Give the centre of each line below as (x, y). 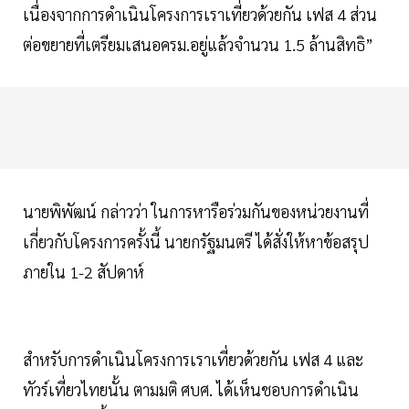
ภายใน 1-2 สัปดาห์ (84, 272)
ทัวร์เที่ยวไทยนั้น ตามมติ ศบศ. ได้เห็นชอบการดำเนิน (191, 390)
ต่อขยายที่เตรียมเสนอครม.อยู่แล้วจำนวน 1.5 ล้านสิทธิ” (198, 45)
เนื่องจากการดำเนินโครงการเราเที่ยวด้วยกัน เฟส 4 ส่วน (200, 15)
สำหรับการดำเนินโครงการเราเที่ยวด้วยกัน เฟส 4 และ (193, 360)
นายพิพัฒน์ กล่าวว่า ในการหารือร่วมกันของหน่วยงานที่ (196, 212)
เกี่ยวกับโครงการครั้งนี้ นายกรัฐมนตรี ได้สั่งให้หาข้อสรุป (196, 242)
